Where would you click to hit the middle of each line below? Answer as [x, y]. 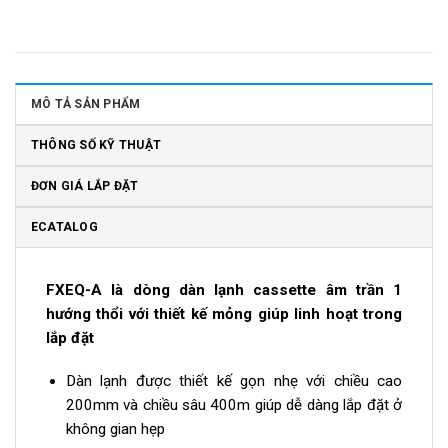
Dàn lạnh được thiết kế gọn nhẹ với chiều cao [233, 381]
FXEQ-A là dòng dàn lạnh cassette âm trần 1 [224, 289]
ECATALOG [64, 226]
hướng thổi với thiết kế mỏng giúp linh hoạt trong [224, 313]
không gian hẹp [115, 429]
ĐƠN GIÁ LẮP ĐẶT [85, 185]
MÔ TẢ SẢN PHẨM [86, 103]
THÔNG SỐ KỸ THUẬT [96, 144]
